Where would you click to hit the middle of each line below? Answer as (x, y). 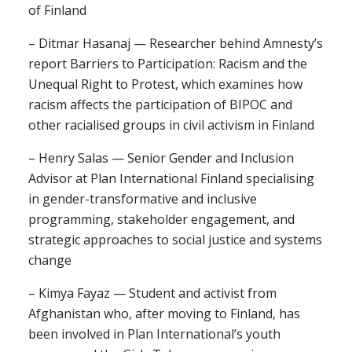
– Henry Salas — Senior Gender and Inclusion (161, 158)
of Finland (57, 10)
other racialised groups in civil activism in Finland (171, 125)
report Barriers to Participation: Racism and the (168, 64)
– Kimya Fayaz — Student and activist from (152, 293)
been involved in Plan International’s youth (154, 334)
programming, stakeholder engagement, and (161, 219)
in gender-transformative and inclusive (143, 199)
